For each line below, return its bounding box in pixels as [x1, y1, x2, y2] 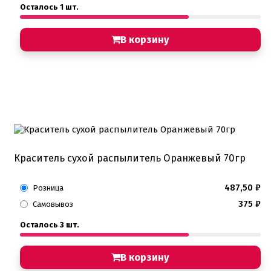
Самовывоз [33, 199, 73, 209]
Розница [33, 183, 64, 192]
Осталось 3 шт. [20, 220, 79, 229]
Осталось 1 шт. [20, 2, 79, 11]
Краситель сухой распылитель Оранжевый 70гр [14, 152, 246, 164]
